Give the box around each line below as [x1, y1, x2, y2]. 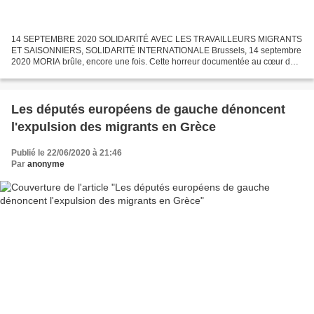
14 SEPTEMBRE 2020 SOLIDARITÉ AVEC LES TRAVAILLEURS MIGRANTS [11, 34, 302, 45]
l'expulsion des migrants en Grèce [11, 120, 216, 135]
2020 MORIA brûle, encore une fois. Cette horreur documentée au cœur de [11, 57, 295, 67]
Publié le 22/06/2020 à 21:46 [11, 148, 122, 158]
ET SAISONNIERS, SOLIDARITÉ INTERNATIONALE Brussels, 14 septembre [11, 46, 301, 56]
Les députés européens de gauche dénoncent [11, 102, 285, 117]
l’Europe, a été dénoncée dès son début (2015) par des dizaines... [11, 68, 262, 78]
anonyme [27, 159, 64, 170]
